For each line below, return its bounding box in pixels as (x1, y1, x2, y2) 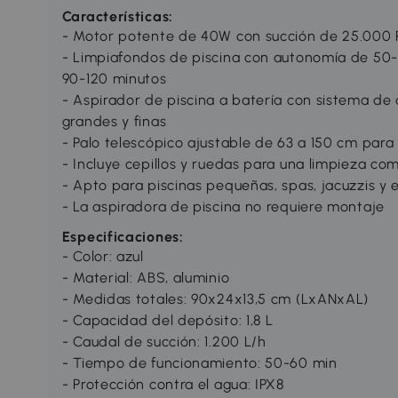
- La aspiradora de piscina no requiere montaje (61, 198, 385, 216)
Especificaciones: (61, 228, 184, 246)
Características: (61, 8, 173, 26)
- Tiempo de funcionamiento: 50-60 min (61, 354, 338, 372)
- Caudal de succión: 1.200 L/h (61, 333, 267, 351)
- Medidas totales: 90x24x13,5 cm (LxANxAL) (61, 291, 370, 308)
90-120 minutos (61, 70, 167, 88)
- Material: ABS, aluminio (61, 269, 230, 287)
